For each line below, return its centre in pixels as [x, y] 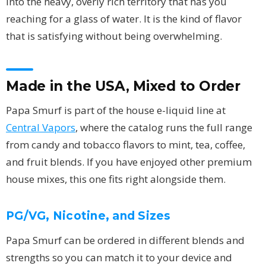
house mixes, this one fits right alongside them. [116, 179]
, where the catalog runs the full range [164, 127]
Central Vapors [41, 127]
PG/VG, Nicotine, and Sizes [88, 216]
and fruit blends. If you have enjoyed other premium [129, 161]
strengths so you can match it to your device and [119, 257]
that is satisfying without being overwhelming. [114, 36]
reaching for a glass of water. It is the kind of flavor [124, 18]
